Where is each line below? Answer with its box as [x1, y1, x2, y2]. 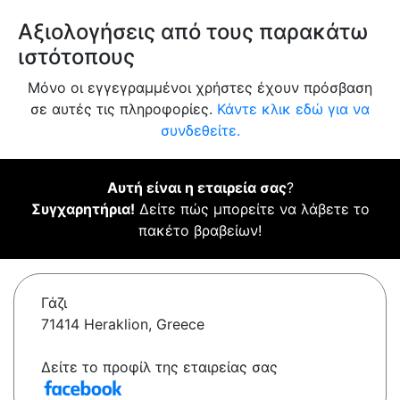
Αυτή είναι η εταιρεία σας [106, 179, 287, 197]
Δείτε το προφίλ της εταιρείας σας [41, 358, 278, 377]
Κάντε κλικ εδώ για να [217, 100, 370, 119]
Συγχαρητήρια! [30, 200, 135, 219]
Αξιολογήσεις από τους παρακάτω [18, 19, 368, 46]
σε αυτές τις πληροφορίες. [30, 100, 217, 119]
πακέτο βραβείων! [138, 221, 262, 240]
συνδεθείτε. [160, 121, 240, 140]
